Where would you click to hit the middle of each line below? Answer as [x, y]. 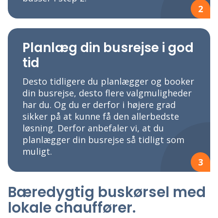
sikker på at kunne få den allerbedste [101, 117]
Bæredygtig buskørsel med [107, 192]
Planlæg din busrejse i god [108, 48]
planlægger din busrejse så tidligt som [103, 140]
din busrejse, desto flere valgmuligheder [107, 93]
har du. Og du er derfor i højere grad [99, 105]
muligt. [37, 152]
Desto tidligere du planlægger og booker [108, 82]
